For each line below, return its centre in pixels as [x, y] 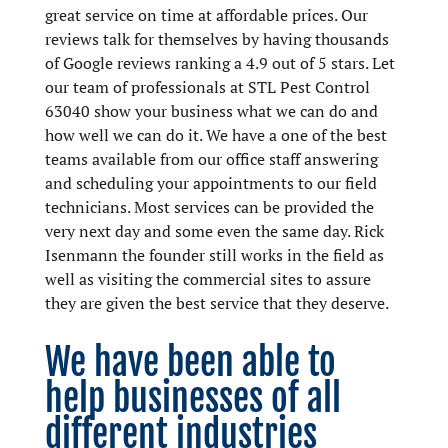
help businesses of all [192, 398]
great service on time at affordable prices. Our [206, 14]
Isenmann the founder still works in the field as [214, 254]
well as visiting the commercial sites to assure [207, 278]
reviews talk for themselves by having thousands [216, 38]
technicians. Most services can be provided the [209, 206]
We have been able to [190, 362]
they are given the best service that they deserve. [216, 302]
